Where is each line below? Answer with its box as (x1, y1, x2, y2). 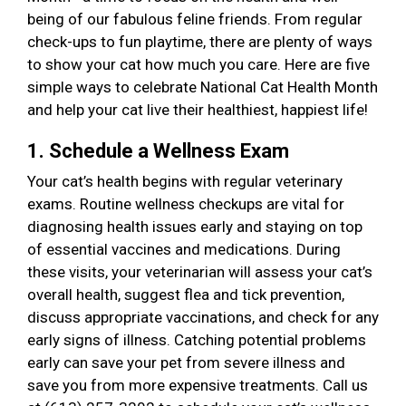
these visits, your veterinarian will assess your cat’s (27, 263, 372, 282)
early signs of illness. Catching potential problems (27, 331, 366, 350)
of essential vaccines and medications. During (27, 240, 341, 259)
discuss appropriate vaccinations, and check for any (27, 308, 379, 327)
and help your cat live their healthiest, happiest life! (27, 101, 372, 120)
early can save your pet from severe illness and (27, 353, 345, 372)
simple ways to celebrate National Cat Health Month (27, 78, 378, 97)
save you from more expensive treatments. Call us (27, 376, 368, 395)
